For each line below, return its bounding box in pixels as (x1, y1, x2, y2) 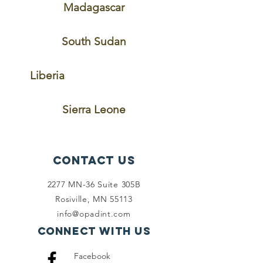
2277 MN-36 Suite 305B (47, 179, 141, 190)
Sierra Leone (62, 103, 126, 116)
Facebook (73, 251, 110, 261)
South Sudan (62, 35, 126, 48)
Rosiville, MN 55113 (55, 194, 133, 204)
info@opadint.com (57, 208, 131, 219)
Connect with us (37, 224, 151, 238)
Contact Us (52, 153, 136, 167)
